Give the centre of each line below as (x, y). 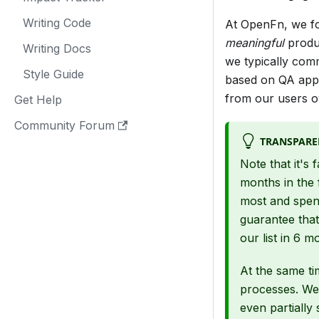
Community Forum (64, 125)
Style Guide (53, 74)
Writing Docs (57, 48)
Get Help (38, 100)
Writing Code (57, 23)
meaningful (255, 43)
